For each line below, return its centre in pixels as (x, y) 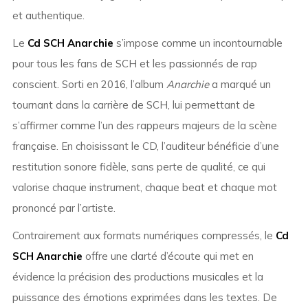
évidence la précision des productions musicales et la (137, 277)
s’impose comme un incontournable (198, 43)
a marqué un (240, 85)
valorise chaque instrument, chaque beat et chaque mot (144, 188)
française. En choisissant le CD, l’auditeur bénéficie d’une (145, 146)
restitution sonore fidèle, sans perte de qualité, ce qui (139, 167)
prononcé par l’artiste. (64, 208)
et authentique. (48, 16)
